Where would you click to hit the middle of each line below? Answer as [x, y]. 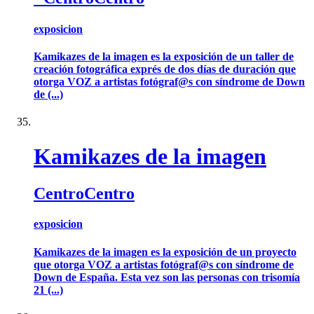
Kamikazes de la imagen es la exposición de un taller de [164, 56]
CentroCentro [84, 193]
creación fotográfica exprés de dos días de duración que [165, 69]
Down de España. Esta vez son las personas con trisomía [167, 277]
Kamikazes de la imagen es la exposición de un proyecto [165, 252]
